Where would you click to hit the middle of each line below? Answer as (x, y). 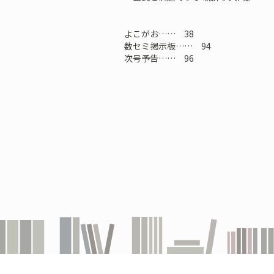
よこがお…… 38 (159, 34)
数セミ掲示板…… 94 (167, 46)
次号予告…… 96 (159, 58)
